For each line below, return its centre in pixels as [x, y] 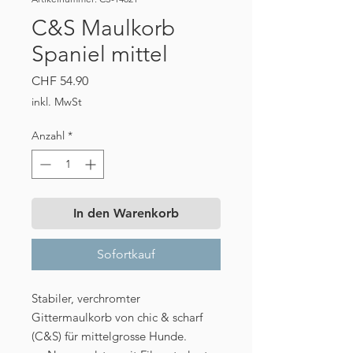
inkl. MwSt [57, 102]
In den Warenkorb [126, 214]
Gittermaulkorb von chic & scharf [117, 318]
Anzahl [48, 136]
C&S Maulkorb [103, 28]
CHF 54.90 [60, 81]
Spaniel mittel [100, 54]
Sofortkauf [126, 255]
